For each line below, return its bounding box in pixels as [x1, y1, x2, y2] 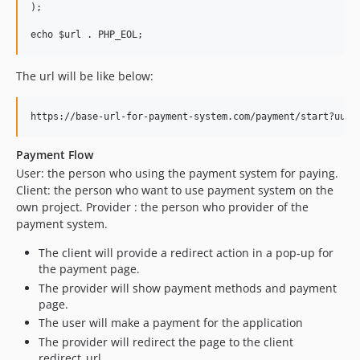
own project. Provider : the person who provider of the [16, 199, 309, 215]
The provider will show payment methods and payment [39, 280, 337, 296]
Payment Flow [16, 147, 93, 162]
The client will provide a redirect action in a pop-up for [39, 245, 333, 260]
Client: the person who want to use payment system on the [16, 182, 333, 198]
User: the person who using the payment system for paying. [16, 166, 338, 181]
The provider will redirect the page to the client [39, 333, 293, 350]
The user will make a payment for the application [39, 315, 303, 330]
